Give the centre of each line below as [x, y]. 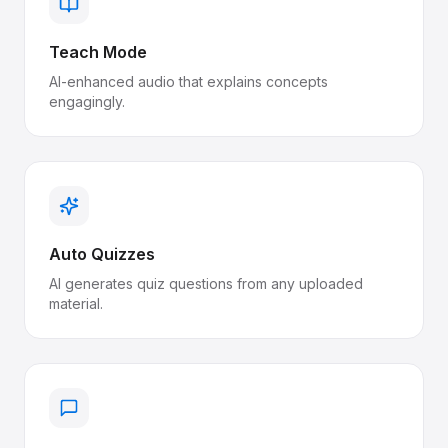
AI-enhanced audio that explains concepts [188, 81]
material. [76, 303]
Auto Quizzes [102, 254]
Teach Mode [98, 52]
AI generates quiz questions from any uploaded [206, 283]
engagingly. [87, 101]
